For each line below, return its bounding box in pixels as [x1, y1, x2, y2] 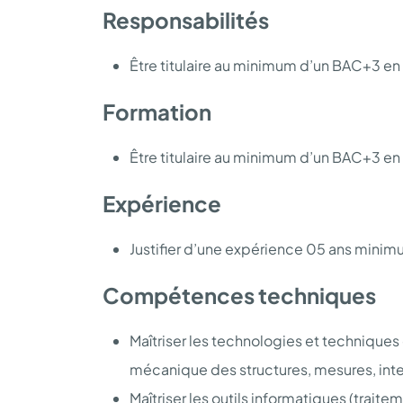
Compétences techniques [103, 281, 376, 309]
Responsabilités [103, 5, 269, 33]
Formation [103, 97, 211, 125]
